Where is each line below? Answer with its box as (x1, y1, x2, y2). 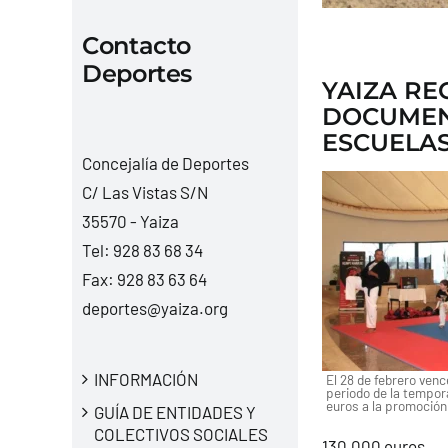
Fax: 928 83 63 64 (81, 268, 207, 289)
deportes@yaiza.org (81, 297, 228, 318)
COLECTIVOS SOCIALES (93, 423, 268, 444)
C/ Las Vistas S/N (81, 181, 208, 202)
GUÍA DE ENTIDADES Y (93, 401, 256, 422)
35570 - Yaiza (81, 210, 179, 231)
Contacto (81, 30, 192, 60)
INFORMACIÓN (93, 368, 198, 389)
